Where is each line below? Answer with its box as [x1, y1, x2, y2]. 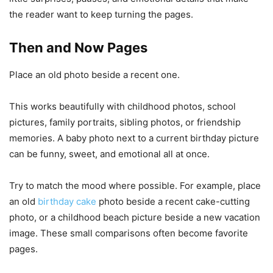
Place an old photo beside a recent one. [9, 68, 180, 80]
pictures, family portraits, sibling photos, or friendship [9, 116, 241, 128]
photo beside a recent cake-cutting [96, 195, 250, 207]
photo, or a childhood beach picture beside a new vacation [9, 211, 260, 223]
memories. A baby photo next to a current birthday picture [9, 132, 259, 144]
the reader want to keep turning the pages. [9, 8, 193, 20]
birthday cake [38, 195, 96, 207]
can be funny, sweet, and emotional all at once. [9, 147, 210, 160]
